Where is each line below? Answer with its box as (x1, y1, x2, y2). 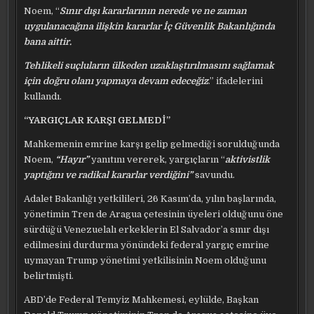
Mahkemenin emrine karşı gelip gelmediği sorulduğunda (24, 139, 280, 150)
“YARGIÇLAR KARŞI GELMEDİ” (24, 115, 171, 126)
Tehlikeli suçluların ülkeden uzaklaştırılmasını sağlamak (24, 60, 275, 71)
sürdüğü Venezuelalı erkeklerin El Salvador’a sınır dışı (24, 224, 270, 235)
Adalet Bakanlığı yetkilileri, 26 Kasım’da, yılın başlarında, (24, 193, 277, 205)
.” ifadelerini (208, 76, 264, 87)
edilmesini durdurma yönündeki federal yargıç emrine (24, 240, 270, 251)
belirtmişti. (24, 271, 74, 282)
